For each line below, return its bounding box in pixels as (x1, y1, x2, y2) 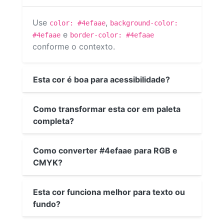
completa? (33, 115, 74, 126)
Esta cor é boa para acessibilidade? (33, 74, 170, 84)
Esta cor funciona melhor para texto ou (33, 186, 185, 197)
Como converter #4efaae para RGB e (33, 145, 177, 155)
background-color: (110, 19, 178, 27)
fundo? (33, 198, 60, 209)
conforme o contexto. (32, 41, 115, 52)
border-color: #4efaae (70, 31, 154, 39)
